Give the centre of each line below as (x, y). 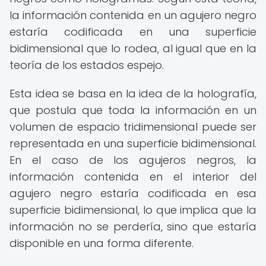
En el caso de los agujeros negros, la (133, 160)
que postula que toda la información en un (133, 110)
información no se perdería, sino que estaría (133, 227)
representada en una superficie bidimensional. (133, 143)
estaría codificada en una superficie (133, 32)
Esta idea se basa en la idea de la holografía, (133, 94)
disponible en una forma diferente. (102, 243)
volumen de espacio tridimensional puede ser (133, 127)
